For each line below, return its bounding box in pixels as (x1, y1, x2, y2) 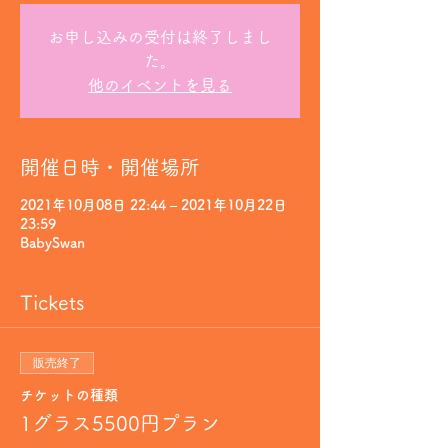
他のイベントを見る (88, 77, 232, 93)
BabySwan (20, 236, 85, 250)
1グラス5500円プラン (20, 413, 220, 433)
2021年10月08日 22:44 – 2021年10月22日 (20, 198, 287, 212)
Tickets (20, 292, 84, 312)
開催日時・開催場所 (20, 157, 200, 177)
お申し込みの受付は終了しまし (48, 29, 272, 45)
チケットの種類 (20, 388, 118, 402)
